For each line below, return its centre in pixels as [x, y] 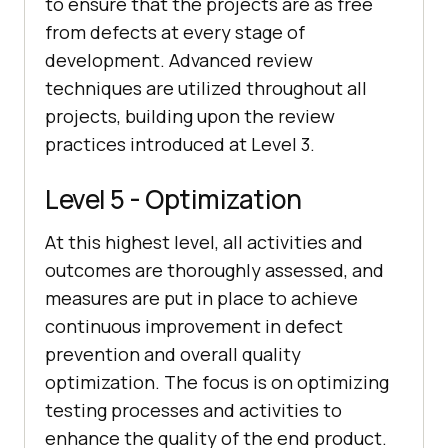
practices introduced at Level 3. [180, 144]
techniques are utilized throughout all [206, 88]
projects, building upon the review [190, 116]
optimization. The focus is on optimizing [217, 382]
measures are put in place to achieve [201, 298]
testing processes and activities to [193, 410]
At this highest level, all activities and [204, 242]
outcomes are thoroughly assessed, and [214, 270]
